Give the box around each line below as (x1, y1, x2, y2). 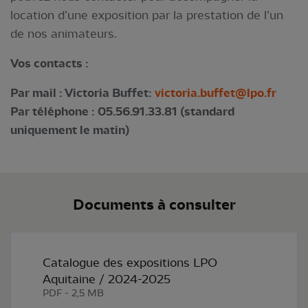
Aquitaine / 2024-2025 (43, 272, 170, 286)
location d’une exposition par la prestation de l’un (10, 8, 283, 22)
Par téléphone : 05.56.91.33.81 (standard (10, 104, 234, 119)
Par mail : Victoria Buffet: (10, 85, 155, 100)
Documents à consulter (72, 195, 236, 214)
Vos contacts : (10, 56, 89, 71)
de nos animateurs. (10, 26, 117, 41)
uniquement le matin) (10, 122, 130, 137)
